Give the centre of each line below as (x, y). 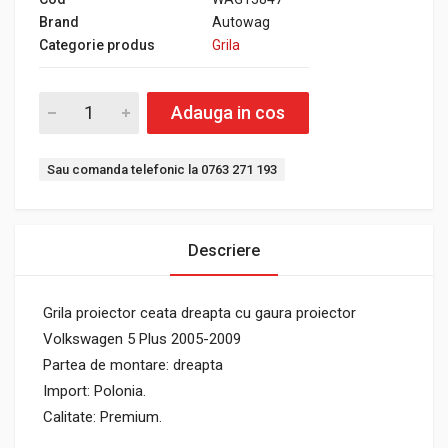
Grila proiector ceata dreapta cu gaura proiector (199, 312)
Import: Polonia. (94, 390)
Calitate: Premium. (102, 416)
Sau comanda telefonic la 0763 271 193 (162, 169)
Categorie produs (97, 44)
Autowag (241, 21)
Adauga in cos (228, 112)
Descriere (224, 250)
